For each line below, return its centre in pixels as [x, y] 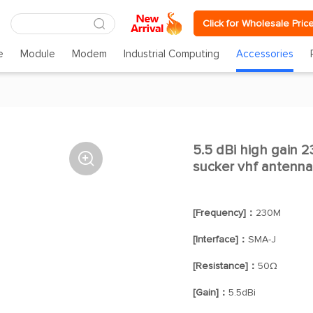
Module [37, 54]
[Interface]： [220, 240]
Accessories [265, 54]
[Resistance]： [225, 266]
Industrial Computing [172, 54]
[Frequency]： [224, 213]
